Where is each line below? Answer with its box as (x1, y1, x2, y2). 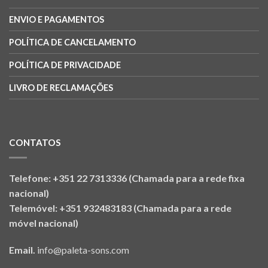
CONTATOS (9, 136, 61, 148)
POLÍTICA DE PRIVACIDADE (9, 59, 121, 70)
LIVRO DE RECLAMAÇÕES (9, 82, 113, 93)
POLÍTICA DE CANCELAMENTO (9, 36, 136, 47)
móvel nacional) (9, 217, 78, 229)
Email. (9, 243, 37, 255)
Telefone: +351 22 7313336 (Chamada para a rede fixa (9, 172, 245, 184)
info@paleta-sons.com (37, 243, 129, 255)
